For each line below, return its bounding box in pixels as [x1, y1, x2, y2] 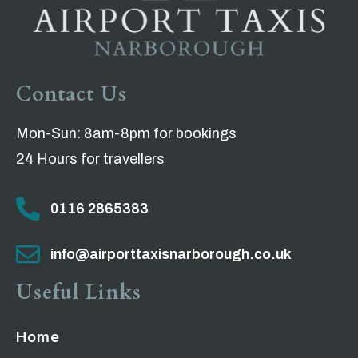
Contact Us [16, 80, 127, 108]
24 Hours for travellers [16, 150, 165, 167]
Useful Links [16, 278, 141, 306]
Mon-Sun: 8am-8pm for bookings [16, 125, 245, 141]
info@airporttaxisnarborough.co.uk [50, 245, 292, 262]
